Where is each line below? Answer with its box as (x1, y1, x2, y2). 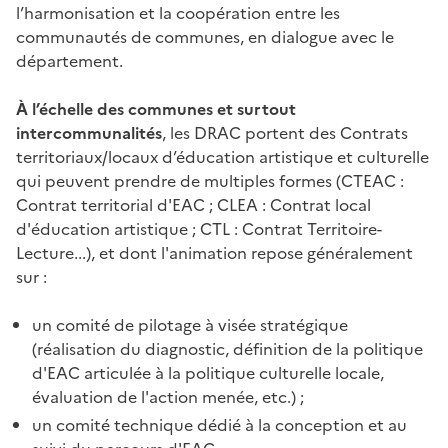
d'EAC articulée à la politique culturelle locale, (32, 360, 384, 385)
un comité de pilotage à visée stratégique (32, 312, 348, 337)
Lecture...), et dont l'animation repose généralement (16, 240, 413, 265)
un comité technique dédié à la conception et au (32, 412, 407, 437)
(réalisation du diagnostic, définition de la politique (32, 336, 423, 361)
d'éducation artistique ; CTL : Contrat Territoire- (16, 216, 382, 241)
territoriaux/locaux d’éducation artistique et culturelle (16, 144, 429, 169)
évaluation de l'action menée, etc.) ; (32, 384, 304, 409)
